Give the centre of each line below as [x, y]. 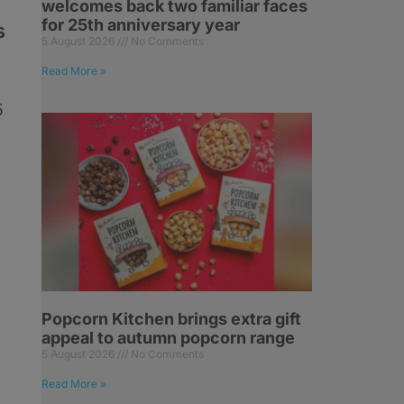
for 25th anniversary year [141, 25]
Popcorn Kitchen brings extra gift [171, 319]
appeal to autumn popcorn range [168, 338]
